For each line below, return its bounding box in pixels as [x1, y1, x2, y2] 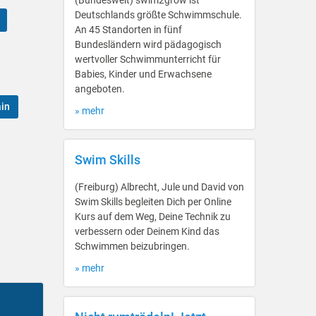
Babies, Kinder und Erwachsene [75, 68, 212, 80]
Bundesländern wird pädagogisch [75, 39, 221, 50]
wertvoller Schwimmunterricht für [75, 54, 221, 65]
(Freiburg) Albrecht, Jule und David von [75, 181, 244, 193]
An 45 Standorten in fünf [75, 24, 182, 35]
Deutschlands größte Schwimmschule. [75, 9, 242, 20]
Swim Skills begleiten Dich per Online [75, 196, 231, 207]
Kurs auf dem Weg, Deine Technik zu [75, 211, 231, 222]
